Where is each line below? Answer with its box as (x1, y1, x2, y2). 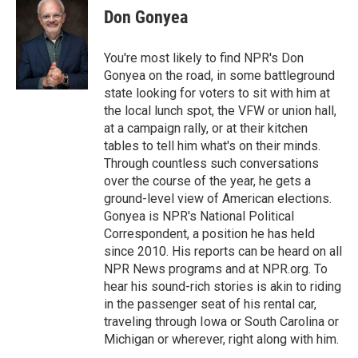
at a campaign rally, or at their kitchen (104, 121, 308, 136)
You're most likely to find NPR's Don (104, 50, 304, 66)
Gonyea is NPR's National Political (104, 209, 294, 224)
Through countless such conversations (104, 156, 319, 171)
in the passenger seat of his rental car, (104, 296, 316, 312)
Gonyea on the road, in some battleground (104, 68, 335, 83)
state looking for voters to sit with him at (104, 86, 330, 101)
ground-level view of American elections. (104, 191, 332, 206)
